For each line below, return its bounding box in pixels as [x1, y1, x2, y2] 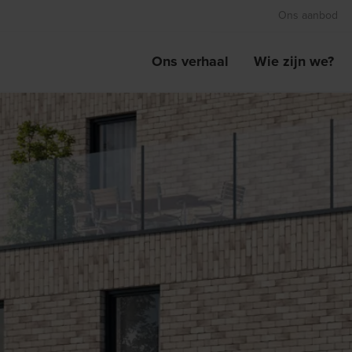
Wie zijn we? [254, 51, 334, 71]
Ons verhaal [152, 51, 229, 71]
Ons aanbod [278, 7, 338, 24]
